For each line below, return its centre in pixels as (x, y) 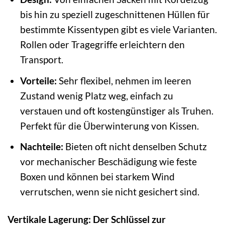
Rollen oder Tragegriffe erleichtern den (102, 45)
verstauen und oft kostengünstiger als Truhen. (117, 110)
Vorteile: (38, 80)
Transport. (41, 60)
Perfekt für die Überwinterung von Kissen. (109, 126)
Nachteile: (41, 147)
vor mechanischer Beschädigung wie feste (108, 162)
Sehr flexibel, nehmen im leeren (124, 80)
